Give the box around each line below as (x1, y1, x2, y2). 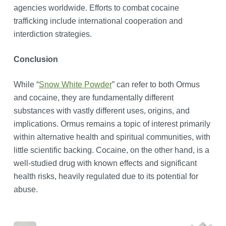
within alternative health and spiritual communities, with (13, 132, 210, 141)
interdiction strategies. (13, 29, 92, 38)
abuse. (13, 185, 38, 194)
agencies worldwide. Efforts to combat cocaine (13, 3, 179, 12)
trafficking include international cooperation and (13, 16, 183, 25)
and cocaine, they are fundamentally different (13, 93, 174, 102)
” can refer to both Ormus (111, 80, 200, 89)
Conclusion (13, 54, 58, 64)
